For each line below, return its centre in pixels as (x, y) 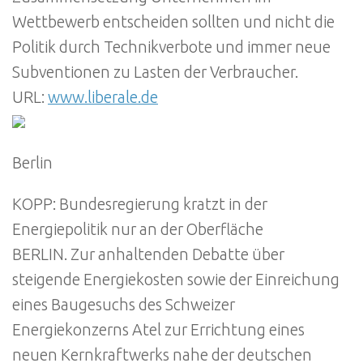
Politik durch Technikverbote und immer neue (171, 47)
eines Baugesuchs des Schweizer (124, 304)
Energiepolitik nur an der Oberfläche (138, 229)
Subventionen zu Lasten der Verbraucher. (155, 72)
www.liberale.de (103, 97)
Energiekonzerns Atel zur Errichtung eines (158, 329)
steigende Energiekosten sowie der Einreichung (176, 279)
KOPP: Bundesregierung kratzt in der (140, 204)
